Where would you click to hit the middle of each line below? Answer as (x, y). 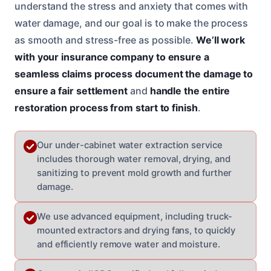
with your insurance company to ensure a (112, 57)
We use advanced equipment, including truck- (135, 216)
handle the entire (190, 90)
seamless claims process (74, 73)
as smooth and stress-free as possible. (105, 40)
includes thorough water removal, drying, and (134, 159)
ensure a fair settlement (71, 90)
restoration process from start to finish (106, 107)
